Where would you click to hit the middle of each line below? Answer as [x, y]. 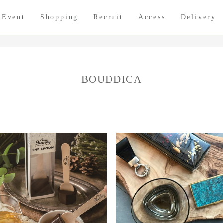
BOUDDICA [111, 79]
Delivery [198, 17]
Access [152, 17]
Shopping [59, 17]
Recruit [108, 17]
